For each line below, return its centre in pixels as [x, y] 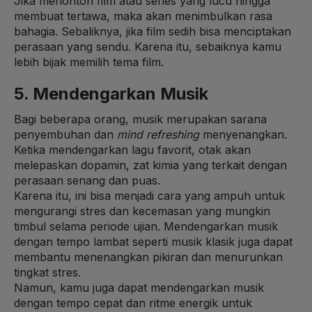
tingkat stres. [49, 272]
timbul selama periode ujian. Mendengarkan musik [146, 226]
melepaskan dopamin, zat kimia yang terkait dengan [150, 165]
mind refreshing [158, 134]
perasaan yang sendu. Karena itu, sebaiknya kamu [148, 46]
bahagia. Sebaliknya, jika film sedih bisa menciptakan [153, 31]
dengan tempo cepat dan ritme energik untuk [133, 303]
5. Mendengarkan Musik [111, 93]
